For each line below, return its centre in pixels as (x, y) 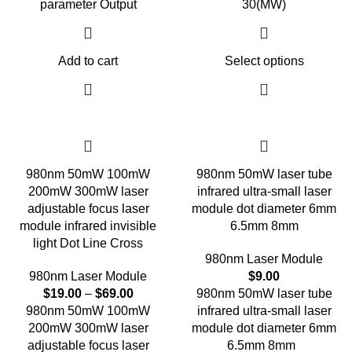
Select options (264, 61)
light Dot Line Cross (88, 243)
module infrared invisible (88, 226)
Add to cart (88, 61)
